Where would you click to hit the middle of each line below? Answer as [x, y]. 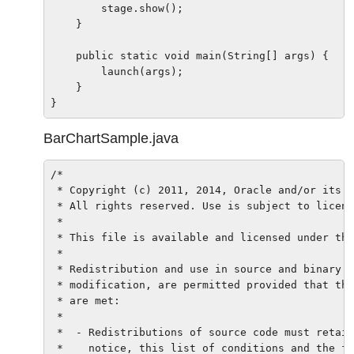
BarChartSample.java [111, 139]
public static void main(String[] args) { [190, 56]
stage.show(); [117, 9]
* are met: [85, 300]
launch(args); [117, 72]
